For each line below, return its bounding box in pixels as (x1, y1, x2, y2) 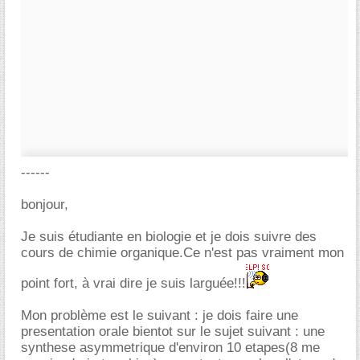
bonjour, (21, 197, 68, 212)
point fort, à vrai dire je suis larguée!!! (21, 276, 246, 291)
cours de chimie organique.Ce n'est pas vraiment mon (21, 245, 344, 260)
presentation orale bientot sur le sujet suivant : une (21, 324, 325, 339)
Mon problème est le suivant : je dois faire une (21, 308, 298, 323)
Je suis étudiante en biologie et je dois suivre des (21, 229, 317, 244)
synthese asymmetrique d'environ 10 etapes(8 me (21, 340, 320, 355)
